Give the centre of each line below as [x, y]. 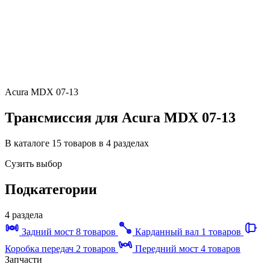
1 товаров [221, 231]
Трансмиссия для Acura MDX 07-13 [120, 117]
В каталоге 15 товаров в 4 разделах [77, 143]
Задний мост [49, 231]
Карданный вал [168, 231]
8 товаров [96, 231]
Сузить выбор [33, 163]
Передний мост [168, 248]
